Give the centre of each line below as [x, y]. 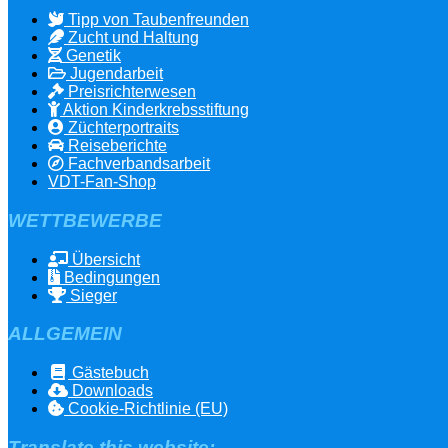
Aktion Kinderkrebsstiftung [154, 110]
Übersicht [104, 259]
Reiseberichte [115, 146]
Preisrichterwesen [130, 92]
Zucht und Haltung [131, 38]
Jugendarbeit [114, 74]
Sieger [91, 295]
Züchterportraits [121, 128]
